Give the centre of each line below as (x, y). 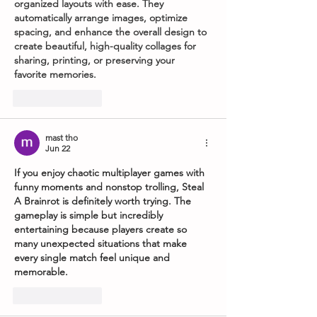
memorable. (41, 271)
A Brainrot (37, 201)
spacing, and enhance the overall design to (112, 31)
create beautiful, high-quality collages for (106, 46)
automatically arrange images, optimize (102, 17)
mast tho (62, 137)
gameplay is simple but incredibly (90, 215)
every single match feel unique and (93, 257)
